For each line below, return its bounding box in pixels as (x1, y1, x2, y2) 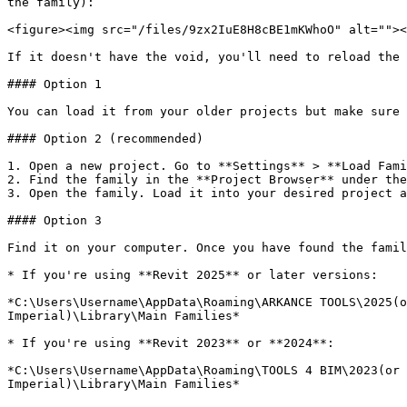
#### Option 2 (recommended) (7, 132, 203, 145)
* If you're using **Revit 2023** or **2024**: (7, 336, 334, 350)
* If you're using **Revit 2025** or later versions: (7, 268, 378, 282)
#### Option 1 (7, 77, 102, 91)
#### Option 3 (7, 213, 102, 227)
